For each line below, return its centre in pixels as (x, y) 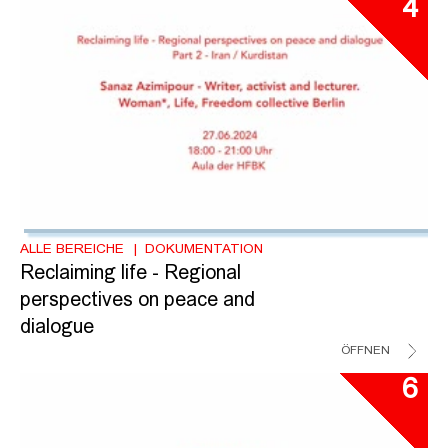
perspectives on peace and (137, 300)
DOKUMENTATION (203, 248)
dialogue (57, 327)
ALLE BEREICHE (72, 248)
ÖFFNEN (365, 350)
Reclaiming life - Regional (130, 273)
